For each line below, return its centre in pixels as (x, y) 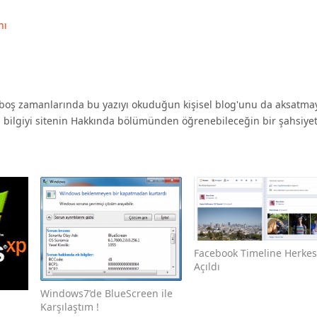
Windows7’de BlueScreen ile (107, 293)
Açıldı (207, 267)
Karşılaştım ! (70, 306)
